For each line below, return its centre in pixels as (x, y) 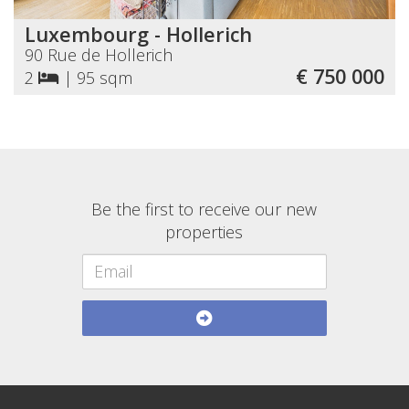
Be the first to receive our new (204, 210)
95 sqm (105, 78)
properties (204, 232)
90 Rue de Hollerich (99, 55)
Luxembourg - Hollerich (138, 35)
